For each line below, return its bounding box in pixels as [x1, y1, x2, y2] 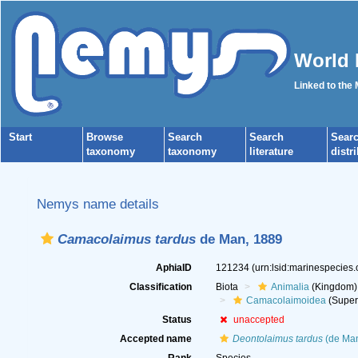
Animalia [270, 281, 309, 292]
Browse [86, 131, 123, 143]
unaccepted [233, 314, 284, 325]
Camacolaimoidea [245, 295, 326, 306]
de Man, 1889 [196, 231, 282, 247]
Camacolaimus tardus [58, 231, 196, 247]
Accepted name [119, 333, 192, 344]
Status [161, 314, 192, 325]
